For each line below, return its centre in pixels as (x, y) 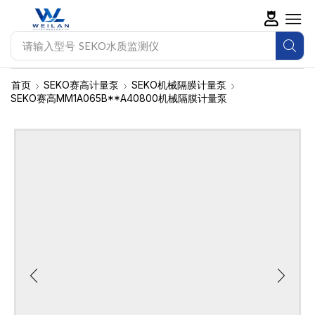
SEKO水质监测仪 (118, 45)
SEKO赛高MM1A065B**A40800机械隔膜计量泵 (119, 98)
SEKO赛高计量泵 (81, 85)
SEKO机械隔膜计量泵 (179, 85)
